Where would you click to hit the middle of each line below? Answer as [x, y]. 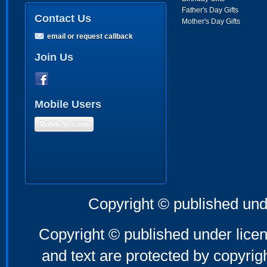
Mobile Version [64, 124]
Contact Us [63, 18]
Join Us [54, 57]
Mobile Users [68, 104]
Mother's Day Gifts [211, 21]
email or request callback [90, 36]
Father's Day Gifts [210, 10]
